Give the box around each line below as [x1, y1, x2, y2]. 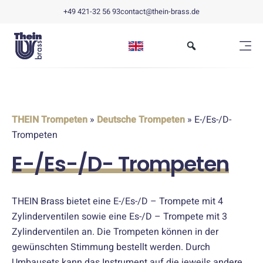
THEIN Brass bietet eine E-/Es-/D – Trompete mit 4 [12, 194, 223, 208]
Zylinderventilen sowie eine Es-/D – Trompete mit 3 [12, 210, 227, 224]
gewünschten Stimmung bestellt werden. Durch [12, 240, 210, 254]
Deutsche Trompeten [97, 113, 185, 127]
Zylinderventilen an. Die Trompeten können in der [12, 225, 218, 239]
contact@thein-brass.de [120, 6, 200, 17]
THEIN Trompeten [12, 113, 87, 127]
